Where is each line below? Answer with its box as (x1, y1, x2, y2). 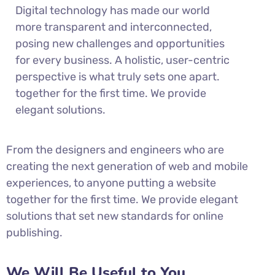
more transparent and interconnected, (15, 20, 212, 34)
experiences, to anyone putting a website (6, 176, 216, 190)
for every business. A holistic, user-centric (15, 53, 230, 68)
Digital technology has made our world (15, 4, 210, 18)
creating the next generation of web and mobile (6, 160, 248, 174)
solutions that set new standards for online (6, 209, 223, 223)
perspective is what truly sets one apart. (15, 70, 220, 84)
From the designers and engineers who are (6, 143, 224, 157)
